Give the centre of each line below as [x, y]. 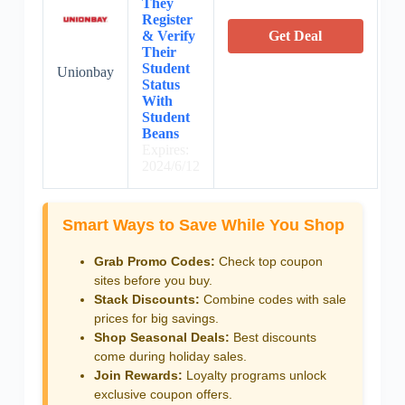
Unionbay [85, 72]
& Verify [168, 36]
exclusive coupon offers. [163, 394]
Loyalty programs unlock [254, 375]
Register [167, 20]
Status [160, 85]
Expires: [165, 150]
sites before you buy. [153, 280]
